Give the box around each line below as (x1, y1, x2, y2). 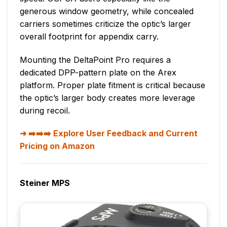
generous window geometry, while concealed (20, 6, 194, 16)
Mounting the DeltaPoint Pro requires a (20, 54, 171, 65)
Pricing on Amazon (20, 141, 95, 152)
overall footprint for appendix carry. (20, 31, 159, 42)
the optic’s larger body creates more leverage (20, 92, 195, 103)
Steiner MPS (20, 178, 70, 188)
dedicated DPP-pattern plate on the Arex (20, 67, 176, 78)
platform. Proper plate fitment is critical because (20, 80, 205, 90)
